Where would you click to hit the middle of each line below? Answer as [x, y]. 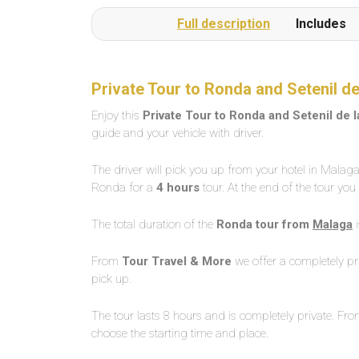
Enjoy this [117, 115]
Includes [321, 24]
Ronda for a [124, 188]
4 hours [178, 188]
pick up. [111, 279]
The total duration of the [154, 224]
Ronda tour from [264, 224]
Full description [224, 24]
